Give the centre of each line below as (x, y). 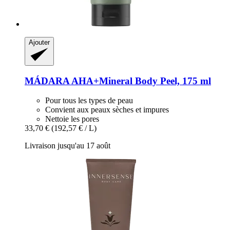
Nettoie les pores (72, 119)
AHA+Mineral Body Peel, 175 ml (140, 81)
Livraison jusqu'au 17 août (68, 146)
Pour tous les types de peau (89, 101)
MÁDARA (47, 81)
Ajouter (39, 42)
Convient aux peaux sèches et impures (107, 110)
